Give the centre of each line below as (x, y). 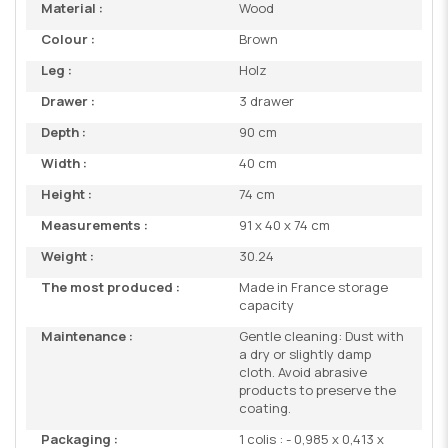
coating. (265, 407)
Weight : (67, 255)
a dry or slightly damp (305, 353)
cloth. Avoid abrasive (303, 371)
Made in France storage (313, 286)
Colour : (68, 38)
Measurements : (94, 224)
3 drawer (266, 100)
